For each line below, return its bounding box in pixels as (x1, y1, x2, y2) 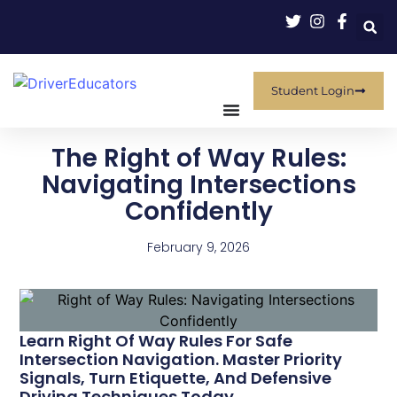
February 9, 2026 (147, 238, 250, 256)
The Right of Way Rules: (51, 141, 346, 175)
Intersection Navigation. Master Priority (19, 347, 343, 370)
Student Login (271, 83, 354, 97)
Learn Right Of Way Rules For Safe (19, 329, 293, 352)
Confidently (124, 194, 273, 229)
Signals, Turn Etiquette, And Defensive (19, 366, 332, 389)
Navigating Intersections (41, 167, 356, 202)
